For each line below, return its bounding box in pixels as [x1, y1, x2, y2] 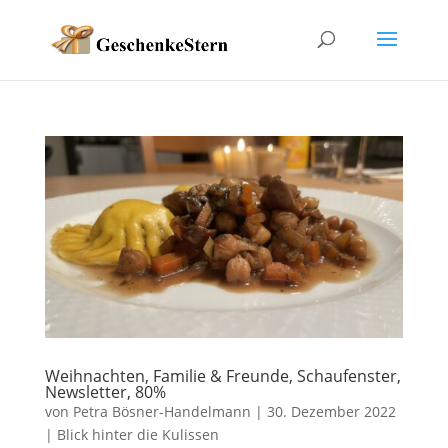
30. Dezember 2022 [266, 401, 396, 421]
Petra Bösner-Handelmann [72, 401, 251, 421]
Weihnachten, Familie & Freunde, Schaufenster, [44, 364, 401, 387]
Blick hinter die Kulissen [56, 424, 219, 444]
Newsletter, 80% [44, 380, 166, 403]
